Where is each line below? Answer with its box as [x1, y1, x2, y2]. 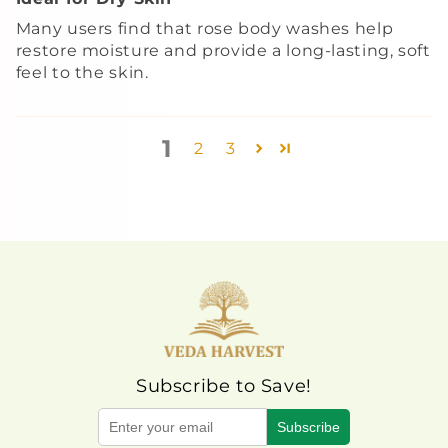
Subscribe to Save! [136, 375, 312, 398]
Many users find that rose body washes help [15, 19, 394, 39]
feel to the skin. [15, 63, 149, 83]
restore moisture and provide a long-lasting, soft [15, 41, 431, 61]
